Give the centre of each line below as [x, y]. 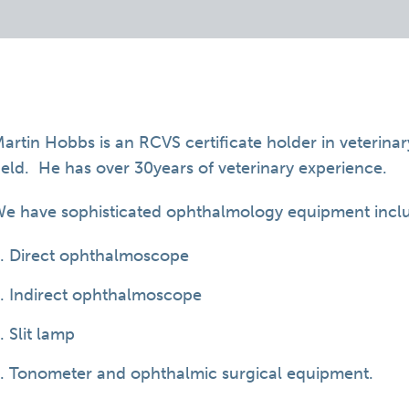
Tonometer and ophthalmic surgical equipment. [192, 373]
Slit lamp [42, 334]
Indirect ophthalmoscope [106, 295]
